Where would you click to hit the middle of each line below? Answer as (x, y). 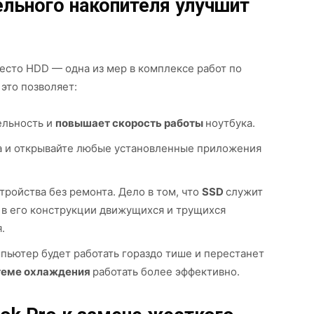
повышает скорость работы (130, 123)
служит (244, 192)
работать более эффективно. (166, 272)
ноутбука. (230, 123)
